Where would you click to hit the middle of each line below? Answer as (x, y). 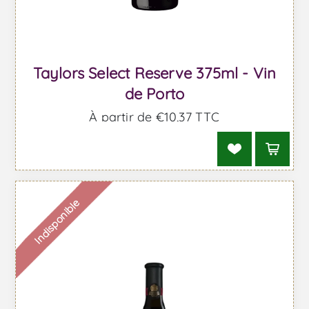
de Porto (154, 93)
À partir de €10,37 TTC (154, 117)
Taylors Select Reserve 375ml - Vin (154, 73)
